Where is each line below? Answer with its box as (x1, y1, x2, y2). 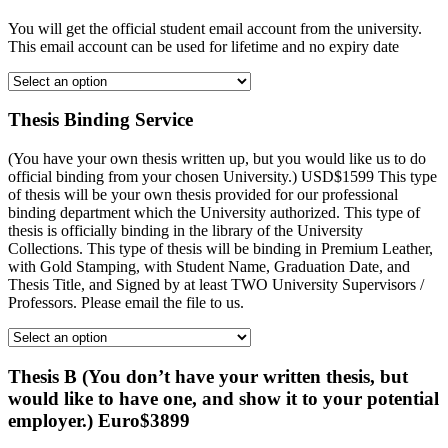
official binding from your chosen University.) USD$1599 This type (8, 168, 437, 186)
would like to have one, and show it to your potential (8, 387, 439, 409)
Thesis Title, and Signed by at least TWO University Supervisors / (8, 276, 424, 294)
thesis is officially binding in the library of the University (8, 222, 363, 240)
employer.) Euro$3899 (8, 409, 190, 431)
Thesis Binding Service (8, 109, 193, 131)
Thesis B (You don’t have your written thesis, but (8, 365, 408, 387)
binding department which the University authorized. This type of (8, 204, 420, 222)
